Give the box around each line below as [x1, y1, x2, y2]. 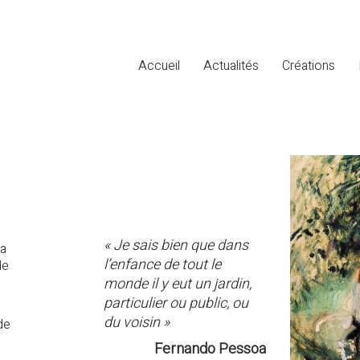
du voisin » [104, 311, 170, 333]
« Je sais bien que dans [104, 234, 248, 256]
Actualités [203, 55, 259, 76]
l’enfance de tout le [104, 253, 221, 276]
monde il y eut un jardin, [104, 272, 252, 295]
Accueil [138, 55, 180, 76]
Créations [282, 55, 335, 76]
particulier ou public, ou [104, 292, 248, 314]
